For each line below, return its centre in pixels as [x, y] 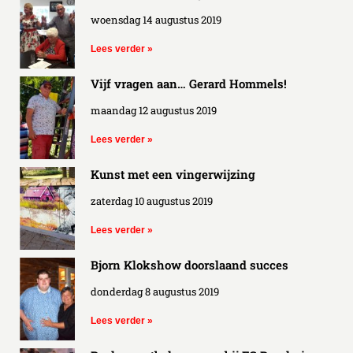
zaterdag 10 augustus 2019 [152, 201]
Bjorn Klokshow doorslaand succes [190, 264]
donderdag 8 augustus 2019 [155, 291]
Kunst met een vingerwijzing [173, 174]
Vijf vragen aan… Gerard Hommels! [189, 83]
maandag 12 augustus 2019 [154, 110]
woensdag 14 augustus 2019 [156, 19]
